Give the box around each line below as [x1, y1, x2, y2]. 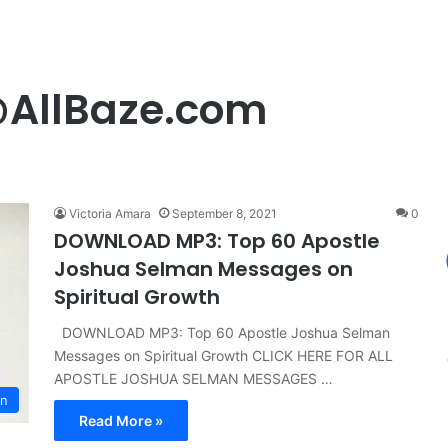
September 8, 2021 [172, 206, 277, 221]
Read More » [79, 412, 163, 429]
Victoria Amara [69, 206, 151, 221]
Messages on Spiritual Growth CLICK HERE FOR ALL [54, 347, 393, 364]
